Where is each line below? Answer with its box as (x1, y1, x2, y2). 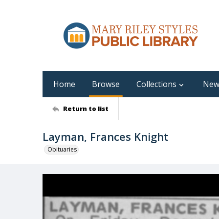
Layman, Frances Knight (43, 129, 169, 144)
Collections (136, 79, 176, 89)
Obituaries (47, 145, 77, 153)
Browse (92, 79, 120, 89)
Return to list (63, 104, 109, 113)
